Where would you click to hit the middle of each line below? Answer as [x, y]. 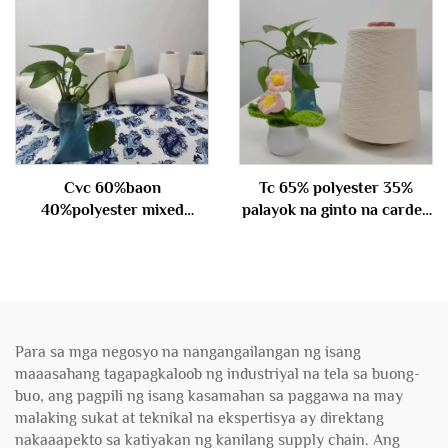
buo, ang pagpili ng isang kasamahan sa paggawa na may [209, 396]
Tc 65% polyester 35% [336, 188]
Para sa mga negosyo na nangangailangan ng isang [188, 352]
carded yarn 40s [112, 232]
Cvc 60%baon [112, 188]
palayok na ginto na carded [336, 210]
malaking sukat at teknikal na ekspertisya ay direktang [199, 418]
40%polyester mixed [112, 210]
